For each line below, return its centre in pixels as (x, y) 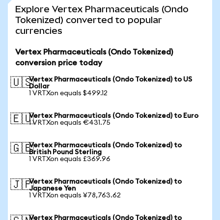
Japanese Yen (52, 189)
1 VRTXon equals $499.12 (68, 93)
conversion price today (59, 63)
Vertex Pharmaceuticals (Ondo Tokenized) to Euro (114, 116)
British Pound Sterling (65, 152)
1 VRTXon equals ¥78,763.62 (75, 195)
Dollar (39, 86)
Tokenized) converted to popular (89, 20)
